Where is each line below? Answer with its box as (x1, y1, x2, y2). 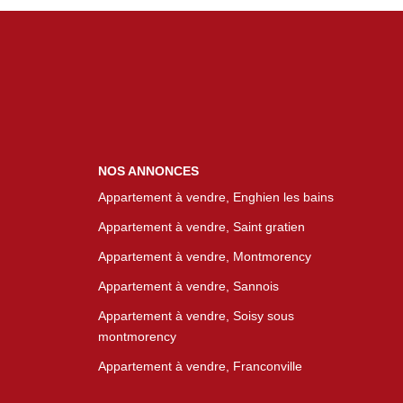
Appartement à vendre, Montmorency (97, 249, 311, 264)
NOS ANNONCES (97, 163, 199, 178)
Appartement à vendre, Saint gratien (97, 219, 305, 234)
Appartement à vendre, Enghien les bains (97, 190, 334, 204)
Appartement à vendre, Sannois (97, 279, 279, 293)
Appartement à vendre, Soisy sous (97, 309, 294, 323)
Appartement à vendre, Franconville (97, 359, 302, 373)
